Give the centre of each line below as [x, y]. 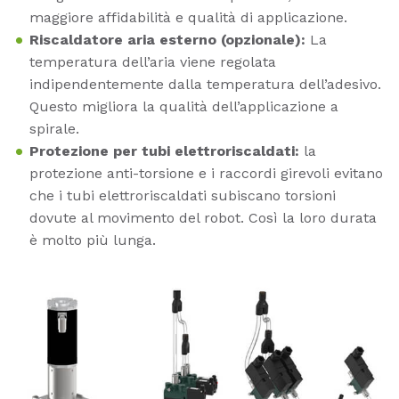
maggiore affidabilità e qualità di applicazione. [188, 17]
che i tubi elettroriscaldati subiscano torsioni [183, 195]
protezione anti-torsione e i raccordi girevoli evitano [206, 173]
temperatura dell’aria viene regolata [153, 61]
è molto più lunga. [93, 240]
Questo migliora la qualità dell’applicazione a [184, 106]
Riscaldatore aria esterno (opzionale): [167, 39]
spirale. [54, 128]
